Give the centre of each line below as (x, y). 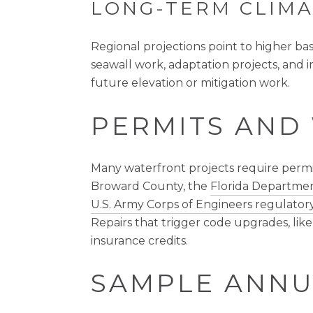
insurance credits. (139, 240)
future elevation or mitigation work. (190, 83)
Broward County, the (151, 186)
